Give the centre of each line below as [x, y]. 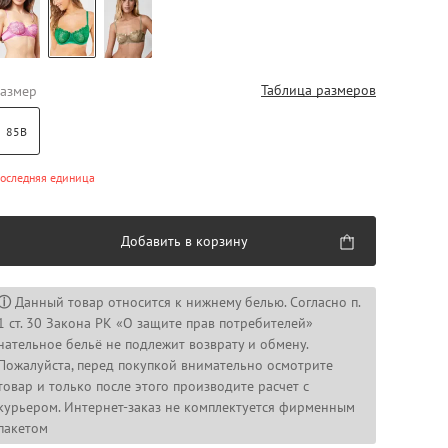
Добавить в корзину [184, 241]
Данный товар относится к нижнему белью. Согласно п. [186, 302]
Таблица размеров [318, 90]
